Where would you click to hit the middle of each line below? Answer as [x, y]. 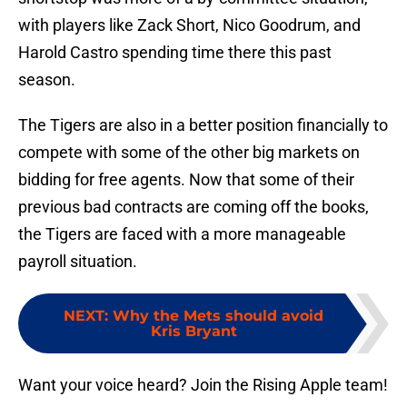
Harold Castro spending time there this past [175, 53]
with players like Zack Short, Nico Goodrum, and [189, 25]
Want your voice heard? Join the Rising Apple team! [203, 385]
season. [47, 80]
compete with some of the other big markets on [189, 153]
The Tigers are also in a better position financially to [203, 125]
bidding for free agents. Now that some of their [186, 180]
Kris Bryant [194, 332]
